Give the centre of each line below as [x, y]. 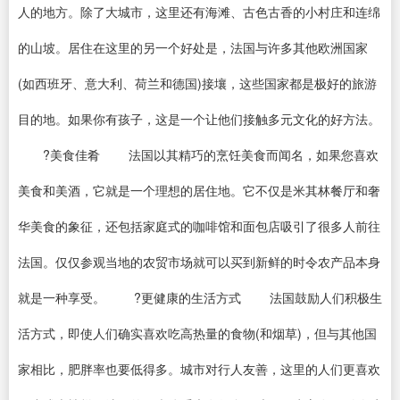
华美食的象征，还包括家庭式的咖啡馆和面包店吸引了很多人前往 [199, 226]
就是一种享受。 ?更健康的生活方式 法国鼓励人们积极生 [200, 297]
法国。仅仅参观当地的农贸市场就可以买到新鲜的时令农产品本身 [199, 262]
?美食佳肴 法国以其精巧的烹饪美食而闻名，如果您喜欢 [198, 154]
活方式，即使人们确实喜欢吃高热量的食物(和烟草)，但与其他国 [197, 333]
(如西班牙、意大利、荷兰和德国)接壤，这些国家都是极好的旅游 [197, 83]
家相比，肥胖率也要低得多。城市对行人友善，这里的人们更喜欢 [199, 369]
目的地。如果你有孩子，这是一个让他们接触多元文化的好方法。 [199, 119]
